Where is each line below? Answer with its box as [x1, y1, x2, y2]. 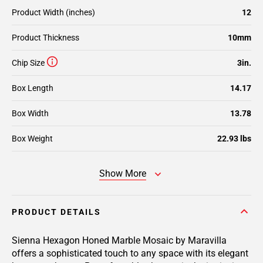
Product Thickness [12, 33, 79, 42]
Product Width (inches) [12, 8, 95, 17]
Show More [99, 168, 146, 179]
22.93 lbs [217, 134, 251, 143]
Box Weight [12, 134, 53, 143]
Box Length [12, 83, 53, 93]
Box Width [12, 109, 49, 118]
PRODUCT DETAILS [12, 207, 101, 217]
